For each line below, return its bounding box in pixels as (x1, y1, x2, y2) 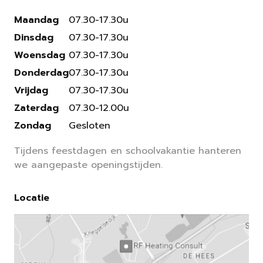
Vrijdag (14, 83, 48, 98)
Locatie (14, 191, 49, 205)
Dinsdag (14, 31, 53, 45)
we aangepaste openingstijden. (14, 158, 163, 173)
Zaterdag (14, 101, 59, 116)
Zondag (14, 119, 51, 133)
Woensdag (14, 48, 65, 63)
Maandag (14, 13, 59, 28)
